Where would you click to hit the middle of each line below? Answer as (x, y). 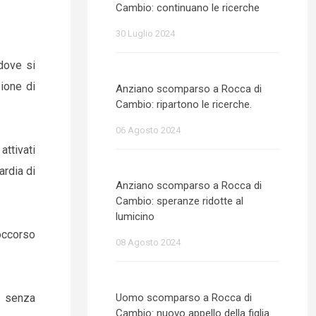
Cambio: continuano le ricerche (188, 8)
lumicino (135, 217)
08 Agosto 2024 (148, 242)
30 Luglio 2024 (145, 34)
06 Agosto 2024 (148, 130)
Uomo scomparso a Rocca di (184, 298)
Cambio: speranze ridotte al (180, 201)
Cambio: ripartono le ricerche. (184, 104)
